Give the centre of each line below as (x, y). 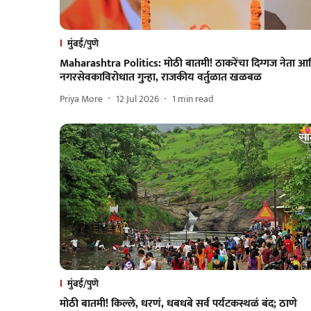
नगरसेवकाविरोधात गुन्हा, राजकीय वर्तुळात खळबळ (161, 78)
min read (196, 99)
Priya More (81, 99)
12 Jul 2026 (137, 99)
